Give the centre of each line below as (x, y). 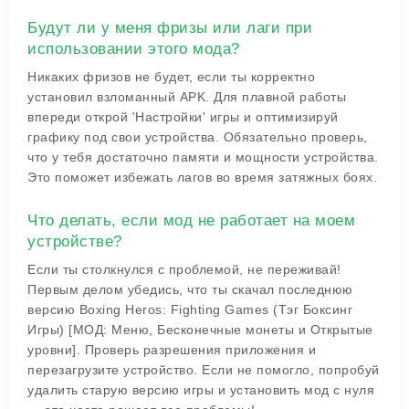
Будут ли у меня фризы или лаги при (170, 28)
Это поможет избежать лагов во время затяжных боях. (202, 177)
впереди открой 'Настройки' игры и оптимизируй (183, 117)
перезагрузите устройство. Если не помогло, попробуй (204, 370)
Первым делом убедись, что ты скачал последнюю (190, 289)
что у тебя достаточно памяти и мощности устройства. (203, 157)
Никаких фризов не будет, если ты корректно (171, 77)
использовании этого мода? (134, 49)
